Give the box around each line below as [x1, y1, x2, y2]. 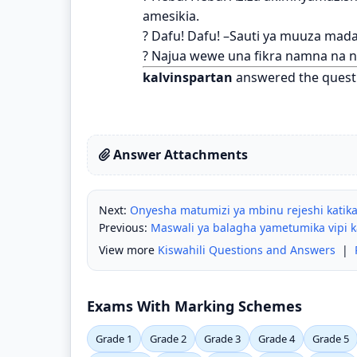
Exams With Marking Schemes [87, 296, 302, 316]
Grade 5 [312, 331, 349, 346]
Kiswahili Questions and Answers [158, 241, 335, 257]
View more [99, 241, 158, 257]
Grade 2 [150, 331, 186, 346]
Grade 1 [96, 331, 132, 346]
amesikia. [143, 6, 199, 25]
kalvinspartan [143, 68, 233, 86]
